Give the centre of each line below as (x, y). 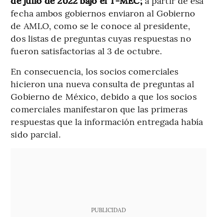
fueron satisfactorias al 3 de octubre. (86, 51)
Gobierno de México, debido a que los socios (104, 96)
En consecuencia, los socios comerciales (95, 71)
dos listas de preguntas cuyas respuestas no (101, 38)
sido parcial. (36, 134)
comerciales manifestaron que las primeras (99, 109)
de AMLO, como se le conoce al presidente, (101, 26)
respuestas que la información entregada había (107, 122)
